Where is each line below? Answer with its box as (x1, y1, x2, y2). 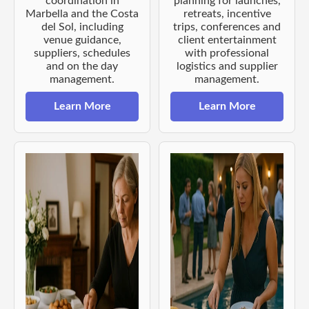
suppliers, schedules (34, 47, 130, 59)
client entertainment (177, 34, 277, 46)
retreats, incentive (183, 8, 271, 19)
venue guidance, (43, 34, 121, 46)
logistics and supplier (176, 60, 278, 72)
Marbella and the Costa (26, 8, 139, 19)
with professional (185, 47, 269, 59)
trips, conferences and (173, 21, 281, 32)
